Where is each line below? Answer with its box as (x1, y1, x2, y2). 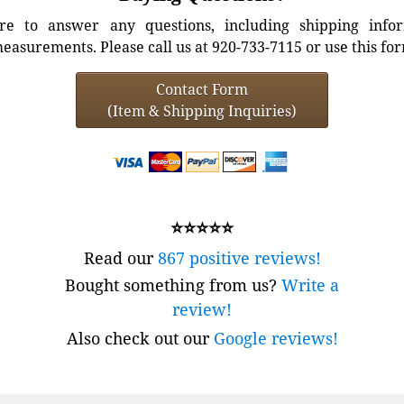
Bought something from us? (65, 273, 281, 296)
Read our (83, 246, 158, 269)
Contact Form (156, 78, 248, 99)
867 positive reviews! (157, 246, 321, 269)
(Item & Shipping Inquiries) (107, 100, 297, 121)
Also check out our (66, 326, 214, 349)
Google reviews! (213, 326, 338, 349)
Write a (281, 273, 339, 296)
